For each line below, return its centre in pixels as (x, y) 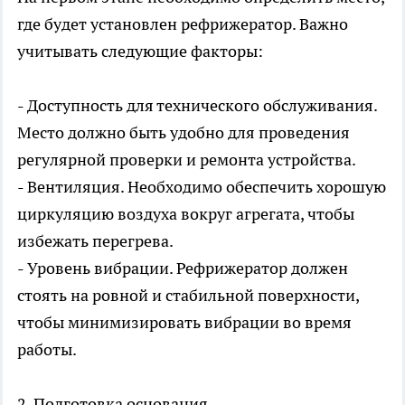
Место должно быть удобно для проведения (184, 133)
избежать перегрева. (95, 241)
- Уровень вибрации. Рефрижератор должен (183, 268)
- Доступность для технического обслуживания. (197, 106)
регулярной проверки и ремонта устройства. (187, 160)
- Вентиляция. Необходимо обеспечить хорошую (202, 187)
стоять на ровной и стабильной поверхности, (188, 296)
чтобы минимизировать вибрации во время (184, 323)
